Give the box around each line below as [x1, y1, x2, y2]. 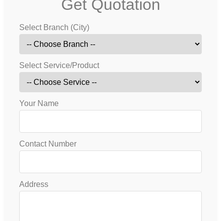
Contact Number [19, 140, 76, 148]
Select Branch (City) [19, 23, 89, 32]
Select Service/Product [19, 61, 99, 70]
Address [19, 180, 48, 189]
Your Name [19, 99, 59, 108]
